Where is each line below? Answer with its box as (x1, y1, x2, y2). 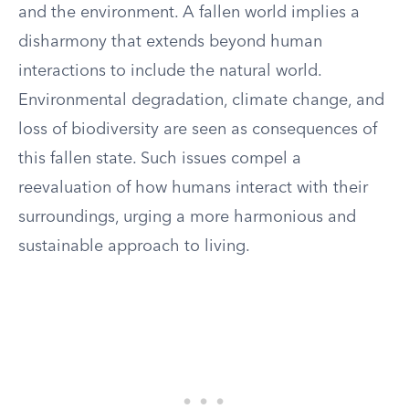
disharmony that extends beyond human (18, 34, 322, 50)
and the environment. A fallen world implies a (18, 5, 360, 21)
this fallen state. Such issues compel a (18, 151, 301, 167)
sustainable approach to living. (18, 238, 250, 255)
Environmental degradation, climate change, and (18, 92, 384, 109)
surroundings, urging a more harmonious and (18, 209, 356, 225)
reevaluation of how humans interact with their (18, 180, 368, 196)
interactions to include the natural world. (18, 63, 321, 79)
